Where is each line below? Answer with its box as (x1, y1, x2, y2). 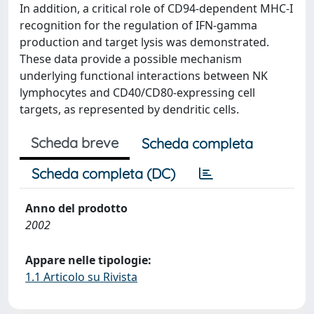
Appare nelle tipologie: (25, 252, 151, 268)
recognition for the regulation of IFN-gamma (20, 18, 257, 33)
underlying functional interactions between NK (20, 68, 268, 83)
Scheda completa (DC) (32, 165, 175, 182)
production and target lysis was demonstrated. (20, 34, 269, 50)
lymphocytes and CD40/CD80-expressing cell (20, 85, 255, 100)
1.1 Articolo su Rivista (25, 269, 137, 285)
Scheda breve (31, 134, 118, 151)
